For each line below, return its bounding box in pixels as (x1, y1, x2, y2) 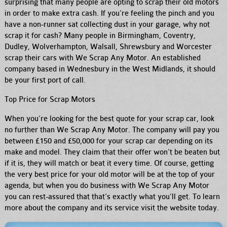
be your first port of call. (5, 76, 86, 85)
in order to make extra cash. (5, 9, 99, 18)
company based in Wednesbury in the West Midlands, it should (5, 65, 216, 74)
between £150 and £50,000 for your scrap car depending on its (5, 137, 213, 146)
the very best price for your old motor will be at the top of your (5, 170, 215, 179)
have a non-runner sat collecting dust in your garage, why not (5, 20, 210, 29)
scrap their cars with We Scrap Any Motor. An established (5, 54, 201, 63)
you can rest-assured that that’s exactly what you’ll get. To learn (5, 193, 220, 202)
